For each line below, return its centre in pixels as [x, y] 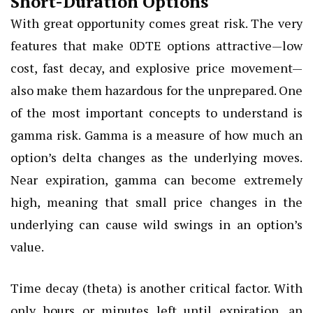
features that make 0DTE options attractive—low [156, 46]
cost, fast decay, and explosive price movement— [156, 68]
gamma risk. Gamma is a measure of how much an [156, 135]
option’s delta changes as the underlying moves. [156, 158]
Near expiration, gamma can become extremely [156, 180]
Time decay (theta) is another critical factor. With [156, 288]
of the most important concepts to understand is [156, 113]
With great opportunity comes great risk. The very [156, 23]
